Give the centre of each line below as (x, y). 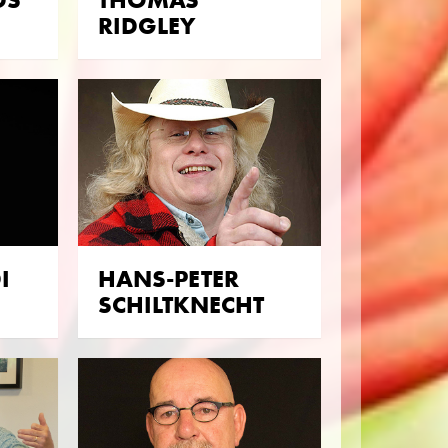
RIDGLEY (146, 26)
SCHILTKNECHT (180, 304)
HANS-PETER (168, 278)
